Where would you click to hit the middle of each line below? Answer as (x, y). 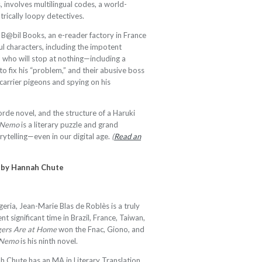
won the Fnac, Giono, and (101, 229)
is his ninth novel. (48, 241)
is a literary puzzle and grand (69, 125)
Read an (127, 136)
